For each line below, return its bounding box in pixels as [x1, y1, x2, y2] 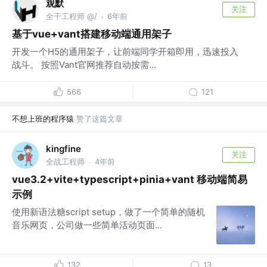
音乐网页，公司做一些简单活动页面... [12, 219, 162, 231]
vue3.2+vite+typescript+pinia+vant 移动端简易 [12, 173, 247, 185]
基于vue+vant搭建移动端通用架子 [12, 27, 172, 40]
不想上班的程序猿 [12, 113, 74, 123]
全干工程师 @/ [46, 11, 97, 21]
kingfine [46, 143, 81, 154]
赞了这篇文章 [76, 113, 123, 123]
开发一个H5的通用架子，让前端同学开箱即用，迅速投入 [12, 45, 238, 57]
